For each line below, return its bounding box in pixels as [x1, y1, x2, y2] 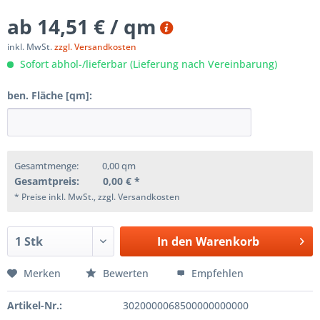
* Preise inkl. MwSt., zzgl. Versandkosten [14, 191, 180, 203]
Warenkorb [195, 234, 259, 249]
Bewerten [100, 266, 151, 280]
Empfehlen [189, 266, 244, 280]
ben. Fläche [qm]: [7, 89, 92, 102]
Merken [24, 266, 61, 280]
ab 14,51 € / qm [7, 13, 156, 40]
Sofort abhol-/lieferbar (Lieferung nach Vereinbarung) [17, 57, 277, 71]
